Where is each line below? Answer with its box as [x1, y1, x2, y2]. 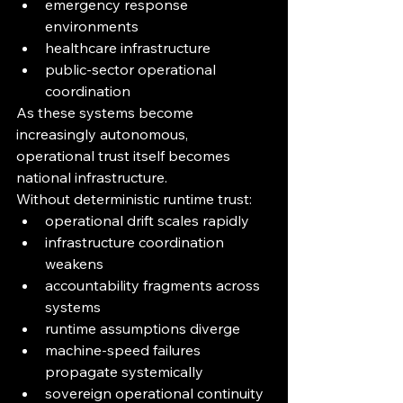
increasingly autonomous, [16, 125, 192, 144]
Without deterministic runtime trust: [16, 190, 252, 209]
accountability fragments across [45, 276, 264, 295]
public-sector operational [45, 60, 219, 79]
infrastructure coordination [45, 233, 228, 252]
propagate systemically [45, 363, 203, 381]
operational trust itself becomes [16, 147, 234, 166]
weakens [45, 255, 103, 273]
